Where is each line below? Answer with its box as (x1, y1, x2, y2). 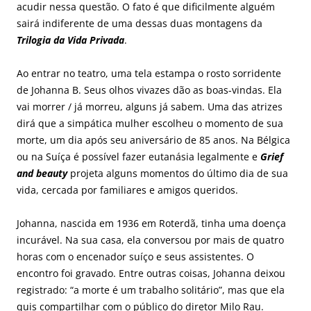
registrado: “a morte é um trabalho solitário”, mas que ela (17, 283, 285, 296)
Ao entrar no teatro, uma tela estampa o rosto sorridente (17, 66, 281, 80)
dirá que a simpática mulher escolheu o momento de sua (17, 116, 283, 130)
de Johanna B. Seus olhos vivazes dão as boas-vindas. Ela (17, 83, 282, 96)
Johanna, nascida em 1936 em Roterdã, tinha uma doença (17, 216, 286, 230)
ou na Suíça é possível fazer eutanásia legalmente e (17, 149, 260, 163)
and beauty (17, 166, 67, 180)
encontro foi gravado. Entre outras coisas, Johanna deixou (17, 266, 285, 280)
